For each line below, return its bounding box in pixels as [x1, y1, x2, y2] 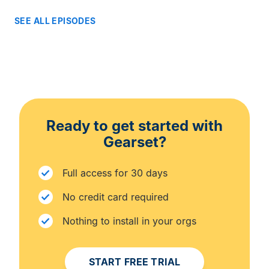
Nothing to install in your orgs [62, 214, 196, 227]
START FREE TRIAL [88, 255, 181, 268]
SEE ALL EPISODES [14, 15, 96, 26]
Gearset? [103, 133, 166, 151]
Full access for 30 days [62, 166, 168, 179]
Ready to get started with [46, 116, 223, 134]
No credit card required [62, 190, 169, 203]
